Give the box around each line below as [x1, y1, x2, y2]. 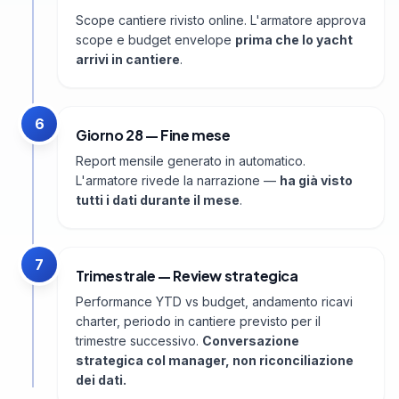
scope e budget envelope [76, 32, 235, 48]
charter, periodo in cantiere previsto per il [76, 313, 321, 330]
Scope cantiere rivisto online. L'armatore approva [76, 12, 366, 28]
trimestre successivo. [76, 333, 202, 349]
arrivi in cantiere [76, 52, 180, 68]
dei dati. [76, 372, 126, 388]
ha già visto [280, 173, 353, 189]
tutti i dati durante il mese [76, 192, 240, 208]
